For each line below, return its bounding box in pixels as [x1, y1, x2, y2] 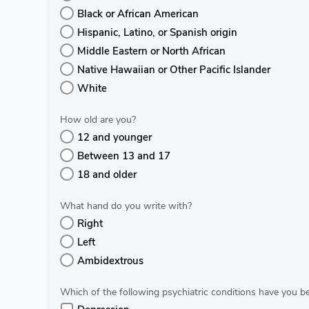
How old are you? [60, 113, 136, 126]
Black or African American [77, 7, 199, 21]
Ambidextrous [77, 254, 143, 268]
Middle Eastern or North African [77, 44, 226, 58]
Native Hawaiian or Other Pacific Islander [77, 63, 270, 77]
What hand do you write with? [60, 199, 192, 212]
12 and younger [77, 130, 152, 144]
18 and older [77, 168, 137, 181]
